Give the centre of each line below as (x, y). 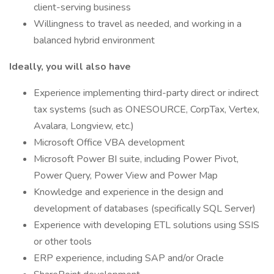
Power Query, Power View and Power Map (126, 176)
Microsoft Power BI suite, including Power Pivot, (136, 159)
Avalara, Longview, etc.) (84, 126)
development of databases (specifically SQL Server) (145, 209)
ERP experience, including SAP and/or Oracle (129, 258)
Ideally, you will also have (70, 67)
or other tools (63, 242)
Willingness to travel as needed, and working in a (138, 24)
